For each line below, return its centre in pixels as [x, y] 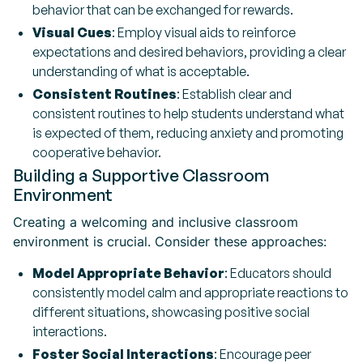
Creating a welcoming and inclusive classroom [156, 222]
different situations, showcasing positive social [171, 312]
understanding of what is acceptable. [141, 71]
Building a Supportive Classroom [141, 175]
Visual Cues [72, 32]
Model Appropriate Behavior [128, 273]
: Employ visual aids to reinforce [204, 32]
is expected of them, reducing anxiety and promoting [188, 133]
